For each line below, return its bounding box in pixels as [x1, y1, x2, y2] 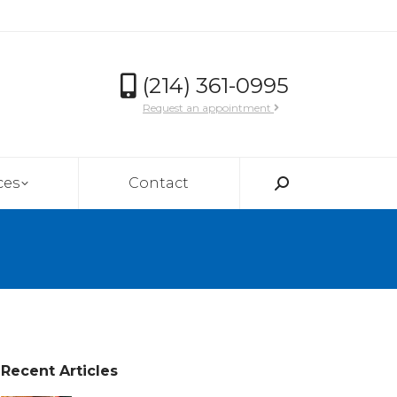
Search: [274, 179, 315, 196]
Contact [128, 175, 190, 191]
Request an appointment [143, 101, 274, 114]
